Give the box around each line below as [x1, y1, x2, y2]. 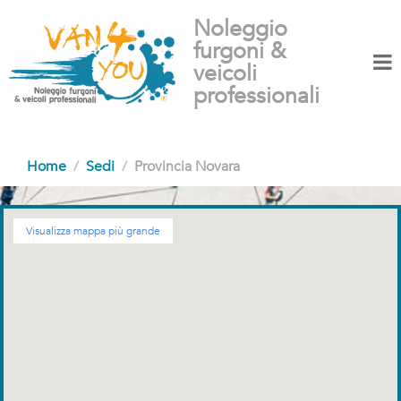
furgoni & [193, 36, 287, 66]
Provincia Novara [134, 157, 240, 176]
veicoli [193, 58, 258, 89]
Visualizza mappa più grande [26, 224, 160, 238]
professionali [193, 81, 320, 111]
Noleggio [193, 13, 288, 44]
